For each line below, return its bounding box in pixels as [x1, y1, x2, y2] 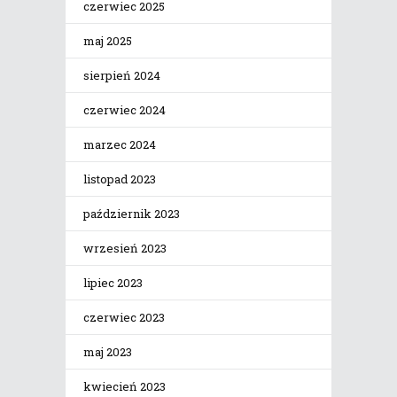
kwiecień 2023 [83, 378, 166, 395]
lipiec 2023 [83, 275, 143, 292]
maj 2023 [83, 344, 132, 361]
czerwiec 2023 [83, 309, 165, 326]
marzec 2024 [83, 136, 156, 153]
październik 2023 [83, 206, 180, 222]
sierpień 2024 [83, 67, 160, 84]
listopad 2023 [83, 171, 156, 188]
